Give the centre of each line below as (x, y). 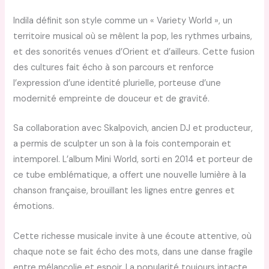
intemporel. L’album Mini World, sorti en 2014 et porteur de (133, 160)
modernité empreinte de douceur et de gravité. (112, 98)
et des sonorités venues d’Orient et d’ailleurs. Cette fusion (134, 52)
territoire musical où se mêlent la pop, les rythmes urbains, (133, 36)
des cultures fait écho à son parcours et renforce (114, 67)
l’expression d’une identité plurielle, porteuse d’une (117, 83)
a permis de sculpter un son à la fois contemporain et (122, 144)
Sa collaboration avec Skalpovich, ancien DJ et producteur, (133, 128)
